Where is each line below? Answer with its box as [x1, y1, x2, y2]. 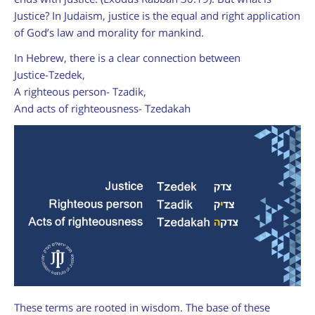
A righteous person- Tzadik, [14, 84, 146, 98]
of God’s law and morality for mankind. [14, 25, 204, 39]
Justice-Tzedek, [14, 67, 85, 82]
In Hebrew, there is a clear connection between [14, 50, 240, 65]
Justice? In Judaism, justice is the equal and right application [14, 8, 300, 22]
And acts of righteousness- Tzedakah [14, 101, 191, 115]
